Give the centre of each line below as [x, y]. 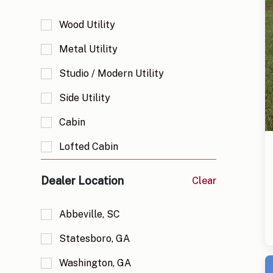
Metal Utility [89, 49]
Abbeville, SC [90, 214]
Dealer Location [83, 181]
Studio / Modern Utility [112, 74]
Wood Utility [87, 25]
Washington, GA [95, 263]
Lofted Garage [93, 244]
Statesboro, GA [95, 239]
